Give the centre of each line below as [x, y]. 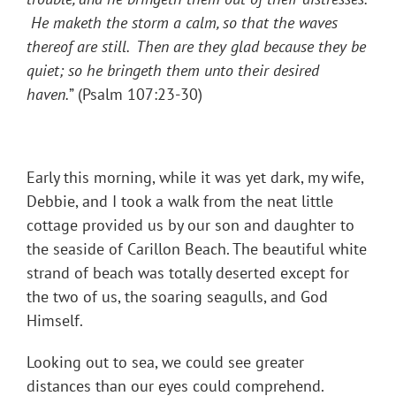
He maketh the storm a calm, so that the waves [182, 23]
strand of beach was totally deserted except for [188, 273]
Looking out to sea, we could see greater [165, 362]
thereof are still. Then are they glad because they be [196, 47]
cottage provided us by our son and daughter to [190, 225]
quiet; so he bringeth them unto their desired [173, 71]
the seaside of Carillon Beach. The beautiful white [197, 249]
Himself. [55, 321]
